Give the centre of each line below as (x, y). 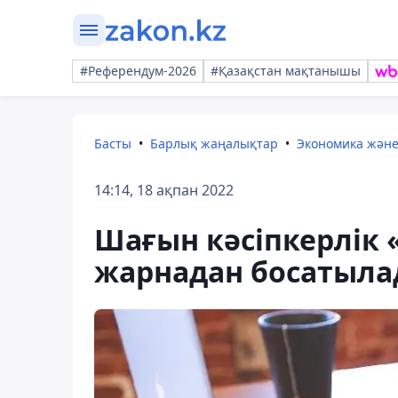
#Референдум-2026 (138, 71)
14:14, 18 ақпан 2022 (164, 190)
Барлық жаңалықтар (214, 143)
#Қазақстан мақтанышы (286, 71)
